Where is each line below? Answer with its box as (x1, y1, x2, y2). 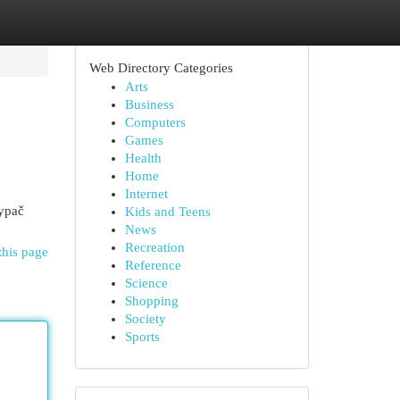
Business (124, 97, 174, 112)
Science (124, 276, 168, 290)
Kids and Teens (124, 204, 211, 219)
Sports (124, 329, 160, 344)
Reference (124, 258, 181, 272)
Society (124, 312, 166, 326)
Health (124, 151, 162, 165)
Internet (124, 187, 168, 201)
